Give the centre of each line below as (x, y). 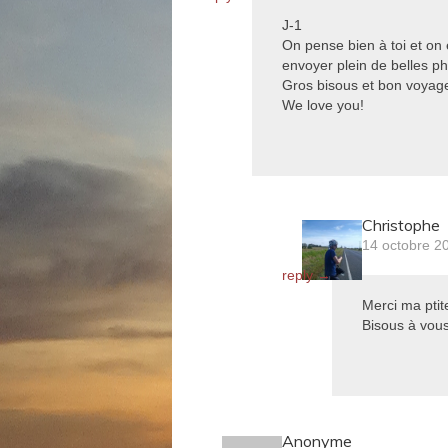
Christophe (401, 225)
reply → (306, 275)
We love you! (323, 105)
